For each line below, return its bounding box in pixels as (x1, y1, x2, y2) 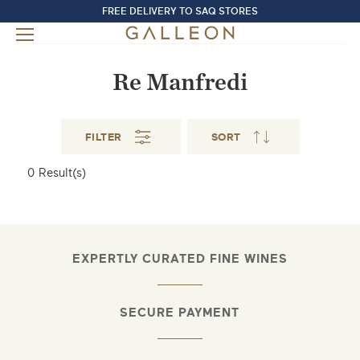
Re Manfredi (112, 67, 247, 96)
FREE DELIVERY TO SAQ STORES (101, 6, 258, 17)
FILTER (84, 130, 122, 143)
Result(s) (34, 166, 86, 180)
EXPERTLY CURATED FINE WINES (72, 252, 288, 266)
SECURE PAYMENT (120, 306, 240, 320)
